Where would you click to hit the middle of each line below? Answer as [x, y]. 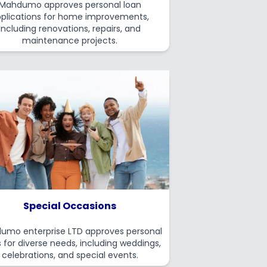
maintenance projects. [70, 41]
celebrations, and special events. [70, 255]
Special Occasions [70, 206]
